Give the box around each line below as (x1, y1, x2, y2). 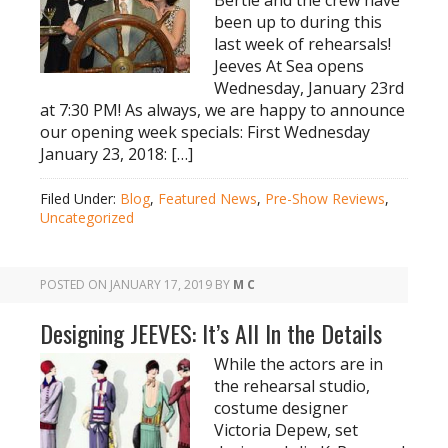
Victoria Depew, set (214, 419, 358, 441)
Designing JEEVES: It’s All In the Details (40, 315, 382, 351)
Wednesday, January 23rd (214, 77, 404, 99)
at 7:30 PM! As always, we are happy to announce (40, 99, 405, 121)
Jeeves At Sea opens (214, 55, 364, 77)
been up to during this (214, 11, 382, 33)
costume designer (214, 397, 348, 419)
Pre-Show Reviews (265, 189, 385, 208)
